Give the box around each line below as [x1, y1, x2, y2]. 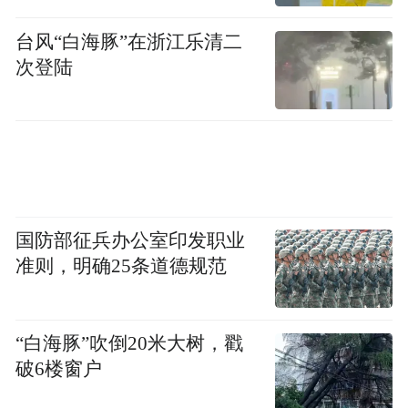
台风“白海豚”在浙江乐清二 [15, 31, 243, 52]
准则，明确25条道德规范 [15, 256, 228, 277]
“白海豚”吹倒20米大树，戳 [15, 333, 244, 354]
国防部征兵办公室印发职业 [15, 230, 246, 251]
